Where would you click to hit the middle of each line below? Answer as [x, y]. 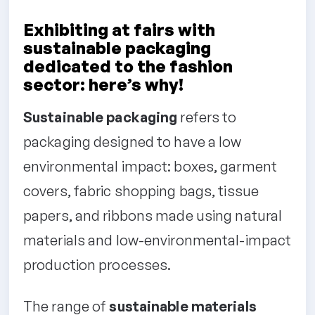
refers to [207, 117]
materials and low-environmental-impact [157, 240]
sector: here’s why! [103, 84]
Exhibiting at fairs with [119, 29]
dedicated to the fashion [128, 66]
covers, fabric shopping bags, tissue [141, 191]
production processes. [97, 264]
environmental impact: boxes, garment [150, 166]
